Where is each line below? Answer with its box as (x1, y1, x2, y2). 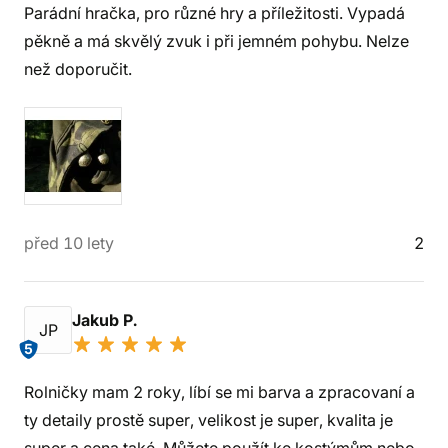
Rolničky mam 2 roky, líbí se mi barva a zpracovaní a (24, 382, 415, 402)
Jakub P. (72, 310, 141, 330)
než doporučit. (24, 59, 132, 79)
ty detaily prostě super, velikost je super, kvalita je (24, 410, 393, 430)
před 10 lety (24, 233, 114, 253)
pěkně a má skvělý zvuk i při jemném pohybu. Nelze (24, 31, 409, 51)
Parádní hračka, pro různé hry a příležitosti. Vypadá (24, 3, 405, 23)
